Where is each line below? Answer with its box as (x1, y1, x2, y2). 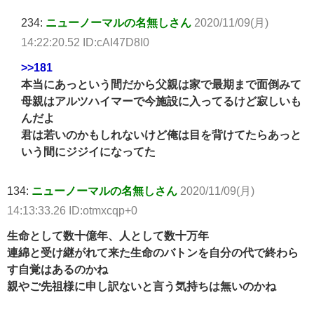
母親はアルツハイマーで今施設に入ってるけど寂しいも (21, 95, 301, 107)
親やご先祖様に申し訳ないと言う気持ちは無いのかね (7, 280, 276, 292)
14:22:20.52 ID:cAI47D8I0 (21, 36, 149, 48)
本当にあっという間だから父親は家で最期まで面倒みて (21, 78, 301, 90)
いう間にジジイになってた (21, 146, 156, 158)
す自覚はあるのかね (7, 264, 108, 275)
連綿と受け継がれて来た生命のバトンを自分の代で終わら (7, 247, 299, 259)
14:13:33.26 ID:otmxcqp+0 (7, 205, 137, 217)
